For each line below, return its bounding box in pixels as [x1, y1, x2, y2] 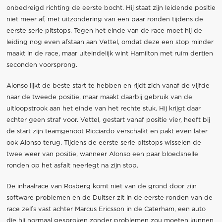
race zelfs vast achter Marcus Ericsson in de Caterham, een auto [6, 206, 206, 213]
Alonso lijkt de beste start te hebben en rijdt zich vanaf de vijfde [6, 82, 210, 89]
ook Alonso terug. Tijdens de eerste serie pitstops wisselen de [6, 139, 201, 146]
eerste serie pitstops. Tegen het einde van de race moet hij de [6, 27, 202, 34]
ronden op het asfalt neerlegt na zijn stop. [6, 162, 138, 169]
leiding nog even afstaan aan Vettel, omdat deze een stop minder [6, 39, 214, 46]
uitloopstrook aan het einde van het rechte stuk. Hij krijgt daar [6, 105, 201, 112]
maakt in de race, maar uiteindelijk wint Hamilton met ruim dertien [6, 50, 213, 57]
